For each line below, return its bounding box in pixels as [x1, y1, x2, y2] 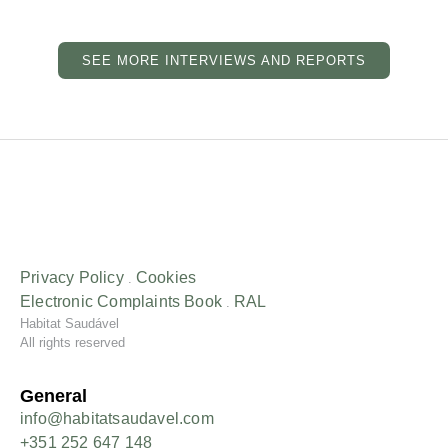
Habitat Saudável [20, 315, 119, 331]
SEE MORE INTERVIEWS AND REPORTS [82, 52, 366, 68]
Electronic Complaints [20, 292, 181, 310]
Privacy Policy [20, 268, 124, 286]
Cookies [135, 268, 197, 286]
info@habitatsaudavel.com [20, 410, 214, 428]
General [20, 386, 87, 407]
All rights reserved [20, 334, 125, 350]
